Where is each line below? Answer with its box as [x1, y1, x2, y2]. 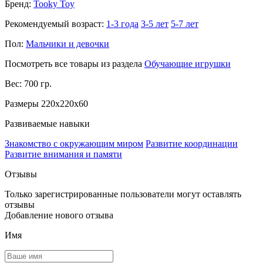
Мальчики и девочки [26, 39, 109, 49]
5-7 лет [171, 19, 198, 29]
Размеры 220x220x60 [5, 99, 88, 109]
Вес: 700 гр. [5, 79, 52, 89]
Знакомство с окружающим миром [5, 139, 143, 149]
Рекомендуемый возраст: [5, 19, 106, 29]
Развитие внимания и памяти [5, 149, 122, 159]
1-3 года [106, 19, 139, 29]
